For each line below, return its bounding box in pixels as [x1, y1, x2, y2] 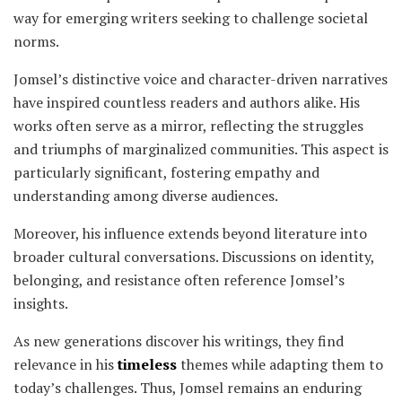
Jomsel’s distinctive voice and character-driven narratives [13, 69, 388, 90]
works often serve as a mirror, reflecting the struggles [13, 116, 363, 136]
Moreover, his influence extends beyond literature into [13, 223, 367, 244]
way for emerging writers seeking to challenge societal [13, 8, 368, 29]
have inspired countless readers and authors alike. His [13, 92, 360, 113]
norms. [13, 31, 59, 52]
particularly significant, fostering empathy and [13, 162, 319, 183]
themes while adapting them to [180, 354, 383, 375]
